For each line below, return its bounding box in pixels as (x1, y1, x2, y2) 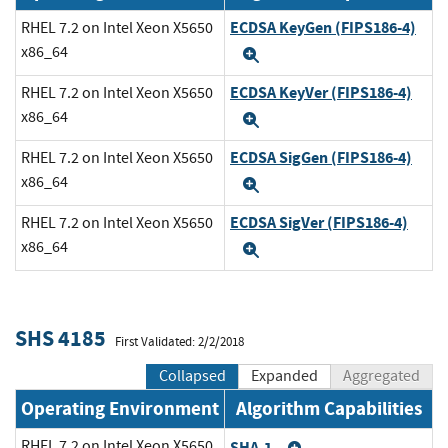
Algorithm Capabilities (235, 396, 422, 422)
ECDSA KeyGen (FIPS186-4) (230, 17, 416, 39)
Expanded (251, 366, 318, 387)
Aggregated (343, 366, 420, 387)
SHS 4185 (15, 322, 106, 354)
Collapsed (159, 366, 226, 387)
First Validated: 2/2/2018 (115, 333, 244, 350)
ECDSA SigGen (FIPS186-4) (230, 147, 412, 169)
